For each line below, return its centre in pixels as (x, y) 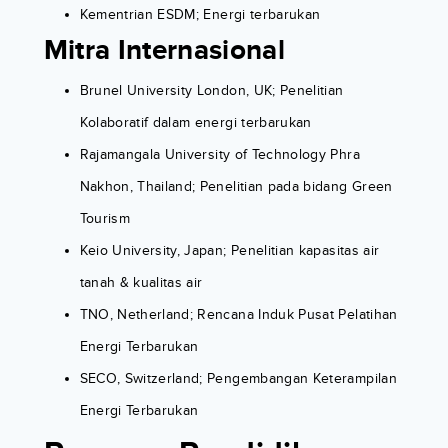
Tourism (104, 219)
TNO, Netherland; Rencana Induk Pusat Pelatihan (238, 315)
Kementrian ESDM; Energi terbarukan (200, 15)
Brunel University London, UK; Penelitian (211, 91)
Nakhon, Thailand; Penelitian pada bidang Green (236, 187)
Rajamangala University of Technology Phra (219, 155)
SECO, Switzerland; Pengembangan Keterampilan (238, 379)
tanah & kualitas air (141, 283)
